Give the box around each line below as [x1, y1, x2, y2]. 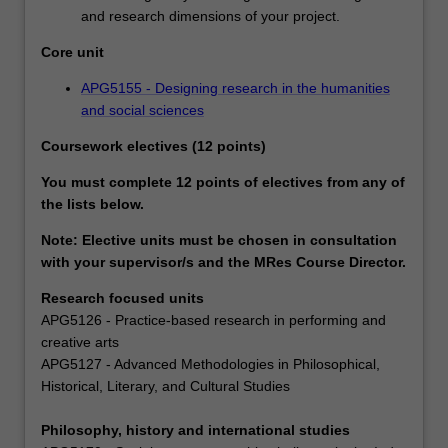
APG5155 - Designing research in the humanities [81, 80, 390, 97]
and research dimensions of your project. [81, 8, 344, 25]
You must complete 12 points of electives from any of [41, 174, 405, 191]
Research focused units [41, 290, 204, 307]
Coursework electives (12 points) [41, 138, 266, 155]
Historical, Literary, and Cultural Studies [41, 378, 290, 395]
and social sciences [81, 102, 204, 119]
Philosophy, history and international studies [41, 422, 350, 439]
